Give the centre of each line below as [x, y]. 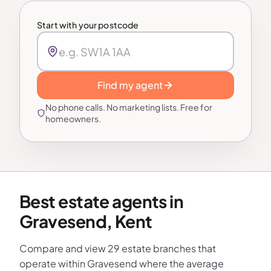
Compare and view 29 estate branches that [118, 248]
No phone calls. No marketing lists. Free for [129, 107]
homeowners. [73, 119]
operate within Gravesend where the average [122, 263]
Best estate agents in [102, 201]
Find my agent [130, 85]
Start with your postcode [88, 25]
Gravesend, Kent [86, 221]
